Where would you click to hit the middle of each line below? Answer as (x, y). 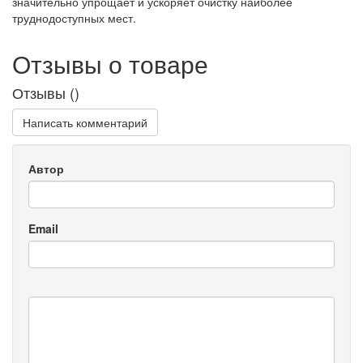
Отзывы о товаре (110, 64)
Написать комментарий (85, 123)
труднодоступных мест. (74, 18)
